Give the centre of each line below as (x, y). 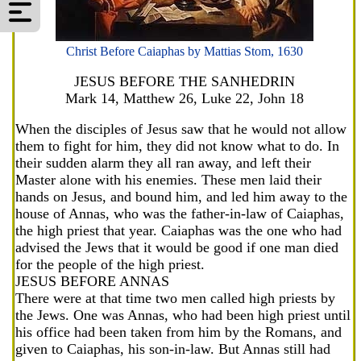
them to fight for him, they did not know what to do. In (177, 146)
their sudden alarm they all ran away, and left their (163, 163)
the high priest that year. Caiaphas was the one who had (178, 230)
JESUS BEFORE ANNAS (92, 281)
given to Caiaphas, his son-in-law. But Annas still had (173, 349)
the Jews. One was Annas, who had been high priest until (183, 315)
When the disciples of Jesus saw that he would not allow (181, 129)
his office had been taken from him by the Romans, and (178, 332)
